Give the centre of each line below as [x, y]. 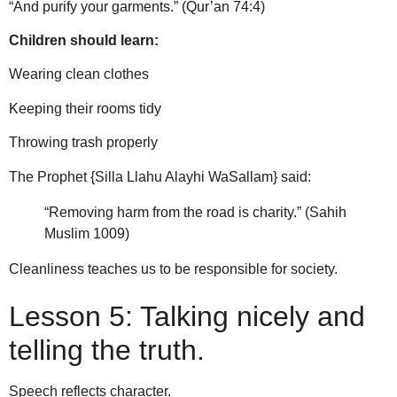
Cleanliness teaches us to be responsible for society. [173, 269]
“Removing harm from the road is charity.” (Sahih [195, 212]
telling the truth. [107, 350]
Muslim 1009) [87, 233]
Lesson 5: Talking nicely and [187, 316]
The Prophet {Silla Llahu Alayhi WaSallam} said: [160, 176]
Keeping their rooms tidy [85, 108]
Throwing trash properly [83, 143]
